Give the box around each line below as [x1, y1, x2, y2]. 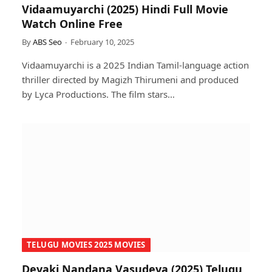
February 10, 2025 [70, 36, 134, 47]
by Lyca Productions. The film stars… [22, 88, 175, 100]
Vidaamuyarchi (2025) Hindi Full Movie [22, 2, 228, 16]
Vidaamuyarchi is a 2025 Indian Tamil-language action [22, 59, 249, 71]
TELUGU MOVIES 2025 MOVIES [27, 239, 146, 250]
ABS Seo [33, 36, 62, 47]
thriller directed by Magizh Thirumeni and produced [22, 73, 239, 86]
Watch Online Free [22, 16, 123, 31]
